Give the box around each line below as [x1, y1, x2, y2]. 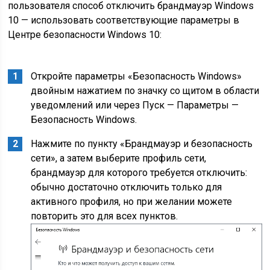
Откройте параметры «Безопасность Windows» [31, 71, 242, 82]
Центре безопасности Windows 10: [8, 29, 162, 40]
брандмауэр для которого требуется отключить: [31, 167, 248, 178]
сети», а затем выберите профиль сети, [31, 152, 207, 164]
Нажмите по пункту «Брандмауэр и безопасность [31, 138, 253, 149]
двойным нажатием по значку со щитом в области [31, 85, 260, 96]
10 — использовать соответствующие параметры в [8, 14, 240, 26]
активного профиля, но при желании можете [31, 196, 233, 207]
